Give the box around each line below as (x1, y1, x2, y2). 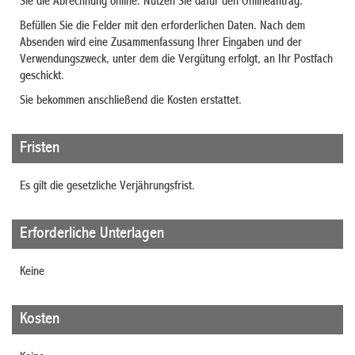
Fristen (20, 139, 59, 157)
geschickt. (20, 70, 64, 83)
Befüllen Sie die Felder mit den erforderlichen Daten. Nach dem (20, 20, 305, 33)
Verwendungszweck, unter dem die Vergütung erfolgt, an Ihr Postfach (20, 53, 333, 67)
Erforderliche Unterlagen (20, 225, 164, 242)
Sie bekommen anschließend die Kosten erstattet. (20, 94, 242, 108)
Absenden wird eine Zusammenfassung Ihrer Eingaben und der (20, 36, 302, 50)
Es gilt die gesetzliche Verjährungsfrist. (20, 180, 195, 193)
